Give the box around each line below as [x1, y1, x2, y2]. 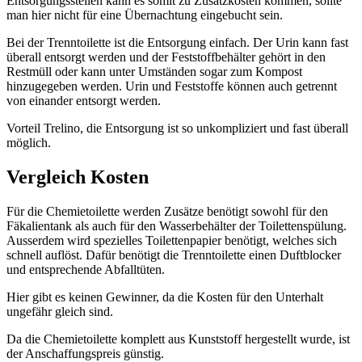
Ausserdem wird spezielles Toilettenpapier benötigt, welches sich [6, 234, 337, 248]
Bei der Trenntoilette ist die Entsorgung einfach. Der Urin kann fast [6, 36, 348, 50]
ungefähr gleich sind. [6, 305, 113, 319]
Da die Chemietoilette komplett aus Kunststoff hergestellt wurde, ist [6, 332, 350, 347]
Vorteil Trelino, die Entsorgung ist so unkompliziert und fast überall [6, 121, 348, 136]
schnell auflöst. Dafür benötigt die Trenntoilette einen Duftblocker [6, 248, 341, 263]
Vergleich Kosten [6, 166, 149, 188]
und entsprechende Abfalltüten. [6, 263, 165, 277]
